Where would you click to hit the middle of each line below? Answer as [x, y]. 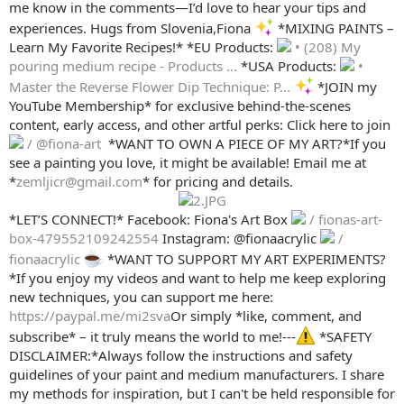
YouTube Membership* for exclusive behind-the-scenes [180, 106]
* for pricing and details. [218, 182]
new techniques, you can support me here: [141, 297]
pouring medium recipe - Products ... [125, 66]
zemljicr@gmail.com [79, 182]
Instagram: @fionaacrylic [241, 239]
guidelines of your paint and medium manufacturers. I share [197, 375]
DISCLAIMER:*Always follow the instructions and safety [181, 356]
